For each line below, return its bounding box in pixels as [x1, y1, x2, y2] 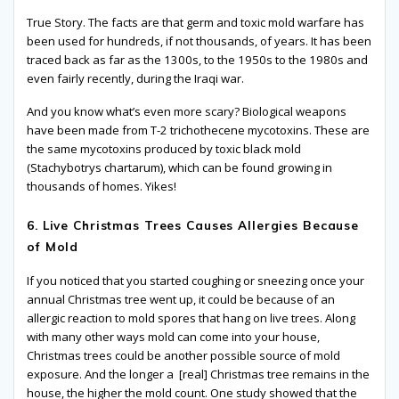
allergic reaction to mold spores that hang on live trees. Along [27, 310, 355, 327]
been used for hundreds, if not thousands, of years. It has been [27, 33, 371, 50]
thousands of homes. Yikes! [27, 178, 176, 195]
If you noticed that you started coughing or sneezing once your [27, 273, 364, 289]
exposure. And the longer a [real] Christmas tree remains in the [27, 366, 370, 383]
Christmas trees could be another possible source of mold [27, 347, 340, 364]
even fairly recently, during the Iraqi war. [27, 70, 244, 87]
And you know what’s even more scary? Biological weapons [27, 103, 346, 120]
